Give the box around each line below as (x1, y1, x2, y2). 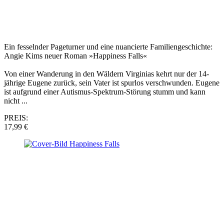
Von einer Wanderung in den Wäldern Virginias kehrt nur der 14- (4, 69, 209, 78)
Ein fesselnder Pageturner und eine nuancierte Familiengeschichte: (4, 42, 212, 51)
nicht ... (4, 96, 27, 105)
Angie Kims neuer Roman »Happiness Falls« (4, 51, 147, 60)
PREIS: (4, 113, 28, 122)
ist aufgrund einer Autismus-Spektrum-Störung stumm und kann (4, 87, 205, 96)
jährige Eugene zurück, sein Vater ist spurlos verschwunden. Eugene (4, 78, 219, 87)
